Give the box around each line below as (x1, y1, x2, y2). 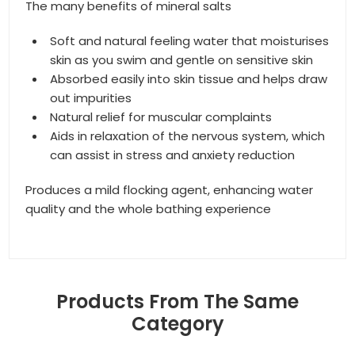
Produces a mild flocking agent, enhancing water (25, 181, 314, 198)
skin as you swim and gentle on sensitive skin (50, 52, 314, 68)
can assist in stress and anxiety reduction (50, 147, 296, 163)
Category (131, 311, 224, 337)
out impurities (50, 90, 132, 106)
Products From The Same (56, 288, 299, 315)
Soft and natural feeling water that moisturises (50, 32, 330, 49)
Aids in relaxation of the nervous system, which (50, 128, 326, 144)
